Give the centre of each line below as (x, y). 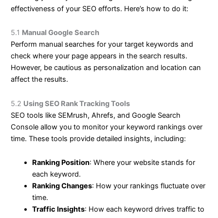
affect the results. (40, 80)
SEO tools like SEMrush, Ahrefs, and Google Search (96, 115)
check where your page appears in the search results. (99, 56)
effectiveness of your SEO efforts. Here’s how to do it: (100, 9)
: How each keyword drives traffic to (145, 209)
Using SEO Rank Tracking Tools (77, 103)
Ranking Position (61, 163)
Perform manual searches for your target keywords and (102, 45)
